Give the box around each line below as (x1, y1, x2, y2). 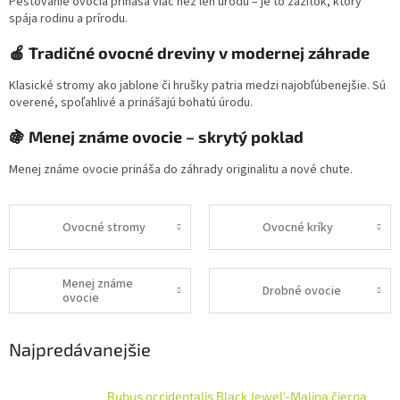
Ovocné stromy (62, 218, 146, 237)
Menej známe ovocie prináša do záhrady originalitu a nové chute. (9, 161, 353, 179)
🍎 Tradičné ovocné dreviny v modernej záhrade (9, 43, 370, 63)
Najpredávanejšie (9, 338, 151, 361)
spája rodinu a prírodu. (9, 10, 128, 29)
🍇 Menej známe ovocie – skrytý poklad (9, 127, 304, 147)
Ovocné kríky (262, 218, 333, 237)
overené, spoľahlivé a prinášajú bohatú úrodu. (9, 94, 253, 112)
